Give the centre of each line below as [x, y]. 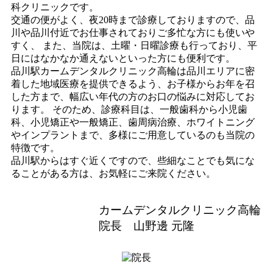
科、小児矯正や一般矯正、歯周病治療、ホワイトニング [133, 122]
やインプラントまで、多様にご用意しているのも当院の [133, 135]
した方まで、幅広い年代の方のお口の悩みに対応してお [133, 96]
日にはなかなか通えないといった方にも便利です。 [123, 58]
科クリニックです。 [55, 7]
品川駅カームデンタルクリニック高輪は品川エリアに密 [133, 71]
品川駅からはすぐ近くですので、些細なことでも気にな [133, 160]
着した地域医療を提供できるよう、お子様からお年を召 [133, 83]
